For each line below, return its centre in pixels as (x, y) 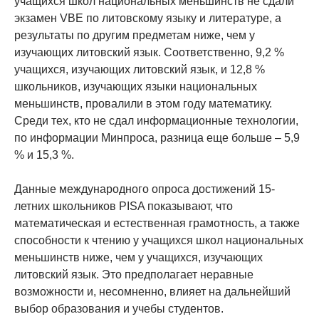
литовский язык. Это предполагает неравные (134, 275)
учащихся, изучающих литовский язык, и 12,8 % (140, 70)
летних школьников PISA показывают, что (124, 206)
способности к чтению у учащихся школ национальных (159, 241)
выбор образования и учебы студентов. (119, 309)
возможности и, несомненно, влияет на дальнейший (152, 292)
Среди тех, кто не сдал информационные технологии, (156, 121)
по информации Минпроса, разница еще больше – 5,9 (157, 138)
